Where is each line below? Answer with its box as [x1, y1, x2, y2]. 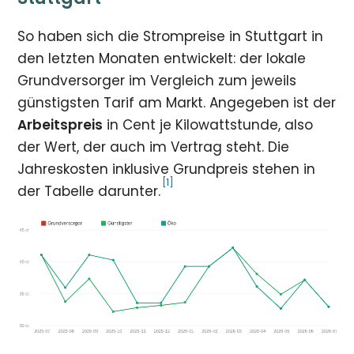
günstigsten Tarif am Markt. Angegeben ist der [17, 93, 337, 112]
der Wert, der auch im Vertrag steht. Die [17, 137, 290, 156]
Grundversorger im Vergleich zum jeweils [17, 71, 297, 90]
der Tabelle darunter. [17, 182, 161, 201]
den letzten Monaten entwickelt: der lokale [17, 49, 307, 68]
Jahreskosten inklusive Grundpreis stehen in [17, 160, 316, 179]
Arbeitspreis [17, 115, 104, 134]
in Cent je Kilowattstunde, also [103, 115, 314, 134]
